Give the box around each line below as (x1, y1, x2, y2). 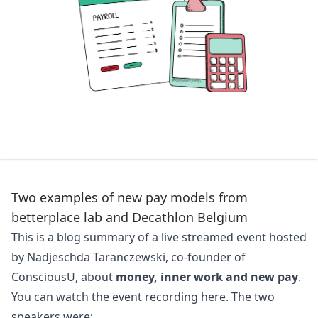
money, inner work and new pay (116, 269, 298, 285)
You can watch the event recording (11, 289, 201, 305)
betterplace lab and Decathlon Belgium (11, 209, 248, 226)
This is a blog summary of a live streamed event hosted (11, 229, 307, 245)
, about (75, 269, 116, 285)
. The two (226, 289, 275, 305)
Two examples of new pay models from (11, 189, 248, 206)
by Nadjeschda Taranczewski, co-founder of (11, 249, 246, 265)
